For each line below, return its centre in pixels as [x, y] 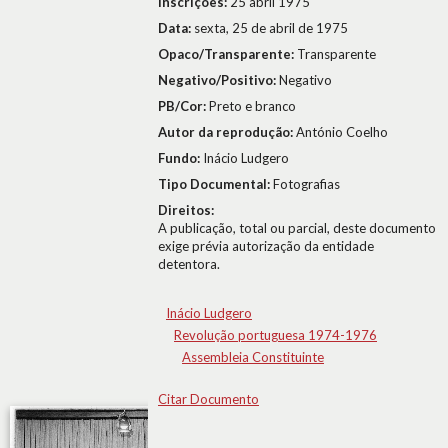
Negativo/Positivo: [218, 80]
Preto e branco [252, 106]
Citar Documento [208, 399]
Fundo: [180, 158]
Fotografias [306, 184]
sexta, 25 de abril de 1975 [271, 28]
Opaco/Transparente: [227, 54]
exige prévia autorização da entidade [266, 246]
